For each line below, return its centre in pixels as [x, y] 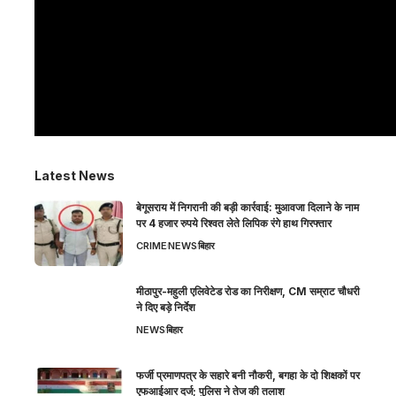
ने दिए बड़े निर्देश [166, 307]
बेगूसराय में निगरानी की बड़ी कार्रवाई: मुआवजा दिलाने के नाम [247, 207]
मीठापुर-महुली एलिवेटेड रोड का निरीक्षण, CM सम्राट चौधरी [248, 291]
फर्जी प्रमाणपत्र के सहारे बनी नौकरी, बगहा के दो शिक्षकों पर [248, 375]
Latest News [75, 175]
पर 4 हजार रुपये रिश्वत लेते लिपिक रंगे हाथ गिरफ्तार [234, 223]
